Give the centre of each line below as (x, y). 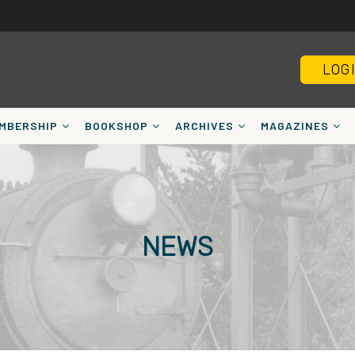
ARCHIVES (204, 125)
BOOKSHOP (116, 125)
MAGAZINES (295, 125)
